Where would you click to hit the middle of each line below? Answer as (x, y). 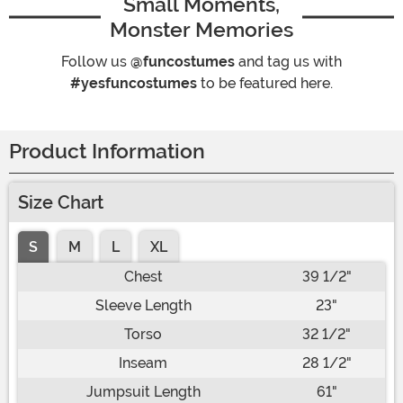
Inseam (143, 363)
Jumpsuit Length (143, 392)
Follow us (96, 62)
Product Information (107, 152)
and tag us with (288, 62)
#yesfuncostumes (134, 84)
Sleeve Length (143, 306)
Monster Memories (201, 30)
